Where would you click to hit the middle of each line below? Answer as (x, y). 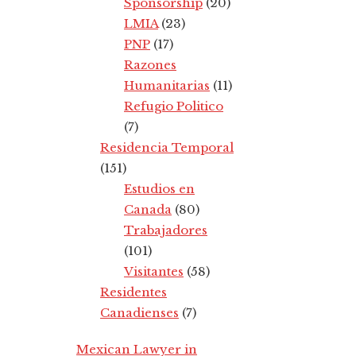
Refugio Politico (174, 106)
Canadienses (139, 312)
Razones (150, 64)
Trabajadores (166, 230)
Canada (148, 209)
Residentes (133, 292)
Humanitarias (167, 85)
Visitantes (154, 271)
